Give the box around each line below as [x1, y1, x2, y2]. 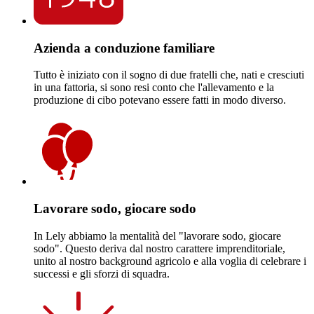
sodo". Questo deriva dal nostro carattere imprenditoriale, [34, 242, 285, 254]
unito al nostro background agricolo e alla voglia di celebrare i [34, 254, 306, 267]
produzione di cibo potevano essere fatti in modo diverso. [34, 94, 286, 107]
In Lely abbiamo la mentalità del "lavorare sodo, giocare [34, 229, 281, 242]
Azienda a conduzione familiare [34, 40, 214, 55]
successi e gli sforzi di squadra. [34, 267, 170, 280]
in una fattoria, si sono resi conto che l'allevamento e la [34, 81, 274, 94]
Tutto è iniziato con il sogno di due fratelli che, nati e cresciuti [34, 69, 304, 81]
